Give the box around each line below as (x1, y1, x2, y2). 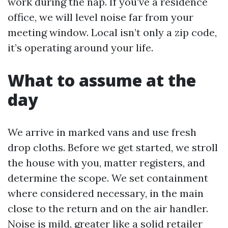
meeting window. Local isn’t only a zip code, (8, 26, 217, 39)
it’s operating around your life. (8, 41, 153, 54)
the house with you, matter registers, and (8, 156, 205, 169)
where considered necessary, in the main (8, 187, 204, 199)
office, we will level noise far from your (8, 11, 193, 23)
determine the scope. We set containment (8, 172, 208, 184)
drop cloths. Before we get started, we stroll (8, 141, 218, 154)
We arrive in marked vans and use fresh (8, 126, 196, 138)
